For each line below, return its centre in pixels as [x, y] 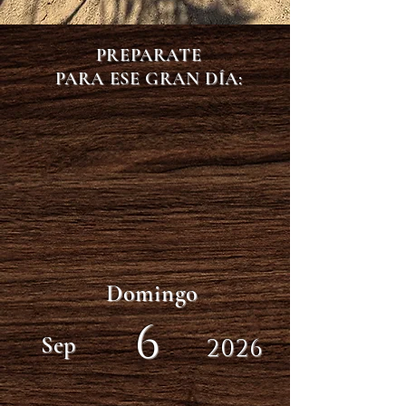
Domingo [152, 293]
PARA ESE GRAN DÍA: [149, 79]
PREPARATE [149, 55]
